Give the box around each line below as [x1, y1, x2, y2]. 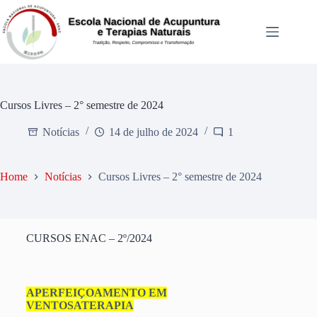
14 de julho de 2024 [109, 126, 198, 138]
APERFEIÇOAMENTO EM [25, 287, 167, 299]
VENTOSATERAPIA [25, 299, 134, 312]
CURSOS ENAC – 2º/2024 [25, 232, 152, 245]
